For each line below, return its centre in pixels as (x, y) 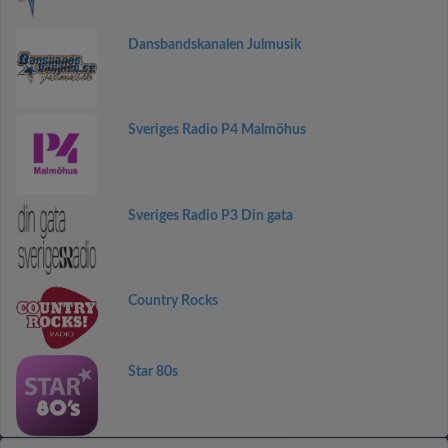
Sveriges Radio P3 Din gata (210, 215)
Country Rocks (172, 301)
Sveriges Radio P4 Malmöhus (216, 130)
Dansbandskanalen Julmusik (214, 44)
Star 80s (152, 371)
